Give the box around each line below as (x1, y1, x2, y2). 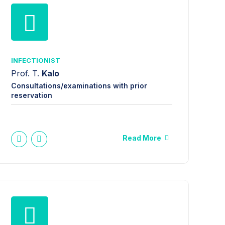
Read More (123, 133, 161, 142)
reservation (11, 90, 53, 99)
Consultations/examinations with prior (11, 81, 148, 90)
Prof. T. (11, 68, 42, 78)
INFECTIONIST (11, 56, 61, 65)
